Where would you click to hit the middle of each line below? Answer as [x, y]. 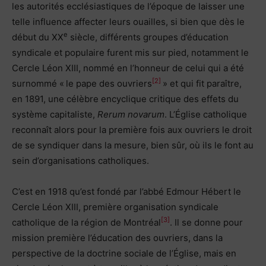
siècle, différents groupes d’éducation [148, 37]
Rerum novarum [131, 114]
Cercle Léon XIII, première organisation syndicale [115, 207]
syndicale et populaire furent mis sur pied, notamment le [130, 52]
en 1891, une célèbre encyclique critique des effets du [125, 99]
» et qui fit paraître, [201, 83]
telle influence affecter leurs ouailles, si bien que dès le [128, 21]
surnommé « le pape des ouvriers [82, 83]
